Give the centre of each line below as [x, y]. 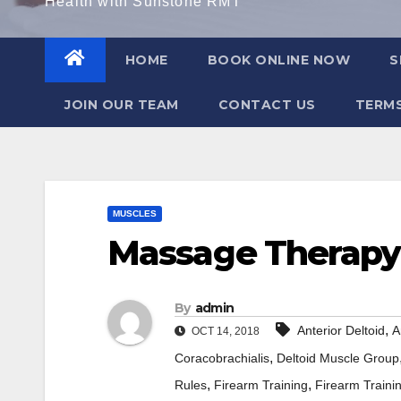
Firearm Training [261, 385]
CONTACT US [267, 105]
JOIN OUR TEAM [122, 105]
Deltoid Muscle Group [338, 358]
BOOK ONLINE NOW [278, 60]
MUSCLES [135, 213]
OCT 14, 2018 [224, 332]
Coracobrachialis [222, 358]
